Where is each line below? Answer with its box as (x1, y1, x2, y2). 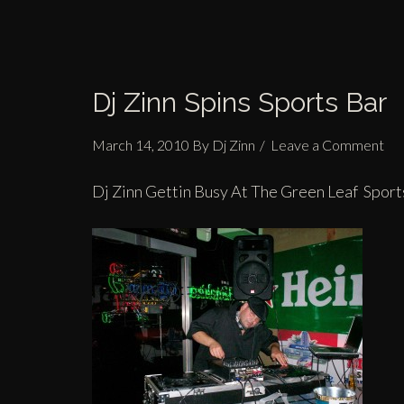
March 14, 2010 (92, 136, 189, 153)
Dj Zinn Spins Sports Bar (92, 87, 387, 118)
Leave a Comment (271, 136, 384, 153)
